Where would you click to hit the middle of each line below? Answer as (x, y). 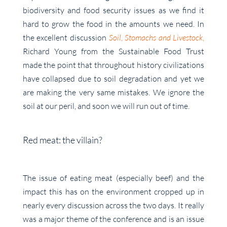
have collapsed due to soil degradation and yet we (113, 79)
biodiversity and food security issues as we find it (113, 10)
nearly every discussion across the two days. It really (113, 205)
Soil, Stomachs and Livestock (156, 38)
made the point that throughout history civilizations (113, 65)
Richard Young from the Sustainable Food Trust (113, 51)
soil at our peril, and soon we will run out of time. (106, 106)
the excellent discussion (66, 38)
